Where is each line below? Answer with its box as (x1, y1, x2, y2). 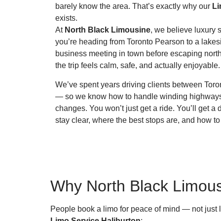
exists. (55, 14, 77, 23)
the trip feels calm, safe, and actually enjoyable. (55, 61, 220, 70)
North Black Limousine (65, 26, 150, 35)
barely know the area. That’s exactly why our (55, 2, 212, 11)
